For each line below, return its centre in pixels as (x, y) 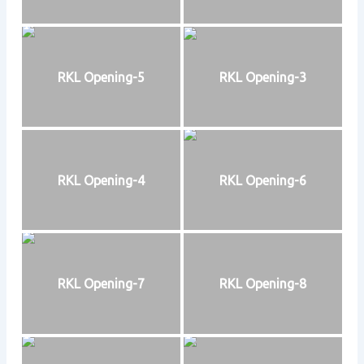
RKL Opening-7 (102, 283)
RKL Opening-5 (102, 77)
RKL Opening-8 (262, 283)
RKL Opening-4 (102, 180)
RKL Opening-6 (262, 180)
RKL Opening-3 (262, 77)
